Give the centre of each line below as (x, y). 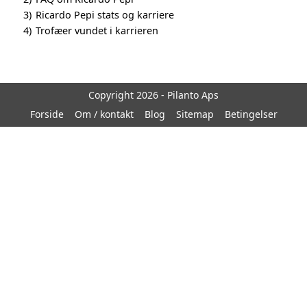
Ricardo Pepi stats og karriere (105, 14)
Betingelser (251, 114)
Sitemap (195, 114)
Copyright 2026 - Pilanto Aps (153, 95)
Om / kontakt (104, 114)
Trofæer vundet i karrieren (97, 30)
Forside (47, 114)
